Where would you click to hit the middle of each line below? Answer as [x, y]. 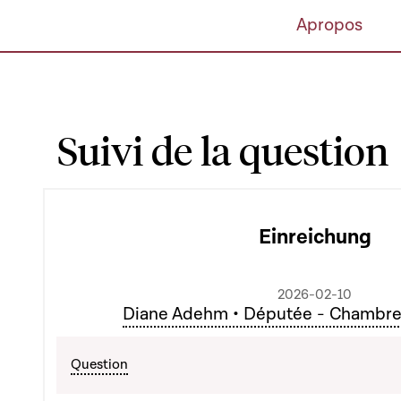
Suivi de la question [223, 149]
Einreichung [315, 237]
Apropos [329, 25]
